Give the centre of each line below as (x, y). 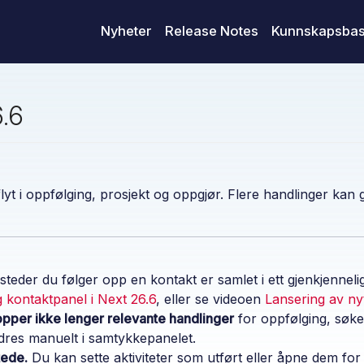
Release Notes (212, 31)
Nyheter (126, 31)
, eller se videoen (210, 299)
